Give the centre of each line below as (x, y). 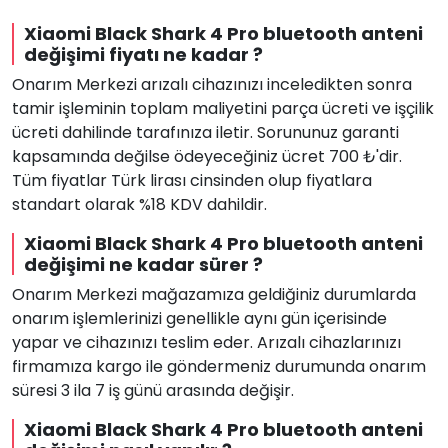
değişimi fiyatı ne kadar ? (143, 54)
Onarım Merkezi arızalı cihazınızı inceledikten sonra (212, 84)
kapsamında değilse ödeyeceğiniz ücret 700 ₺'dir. (207, 156)
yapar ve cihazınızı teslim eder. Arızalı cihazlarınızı (206, 342)
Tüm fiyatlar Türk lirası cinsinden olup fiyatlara (192, 180)
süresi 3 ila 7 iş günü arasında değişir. (153, 390)
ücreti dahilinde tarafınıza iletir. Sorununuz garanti (205, 132)
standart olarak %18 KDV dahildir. (139, 204)
